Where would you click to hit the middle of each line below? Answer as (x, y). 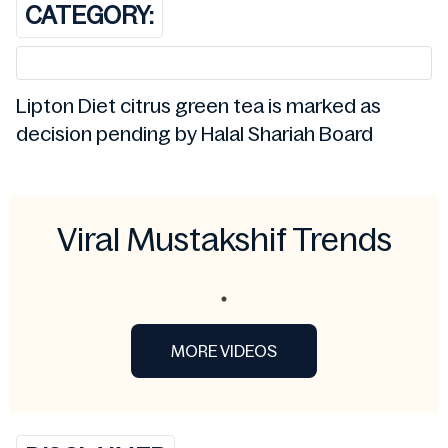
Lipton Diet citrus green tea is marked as (198, 105)
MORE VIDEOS (224, 350)
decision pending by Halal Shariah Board (194, 133)
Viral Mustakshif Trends (224, 239)
